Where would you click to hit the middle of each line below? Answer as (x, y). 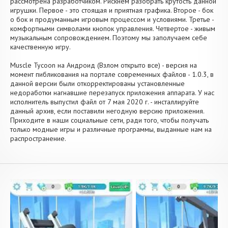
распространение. (38, 138)
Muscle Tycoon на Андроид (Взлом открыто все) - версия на (104, 65)
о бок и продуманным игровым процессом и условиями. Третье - (112, 19)
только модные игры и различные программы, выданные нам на (111, 129)
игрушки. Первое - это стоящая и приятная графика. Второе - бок (112, 10)
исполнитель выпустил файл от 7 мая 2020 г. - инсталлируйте (105, 102)
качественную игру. (40, 47)
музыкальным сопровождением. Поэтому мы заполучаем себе (109, 38)
